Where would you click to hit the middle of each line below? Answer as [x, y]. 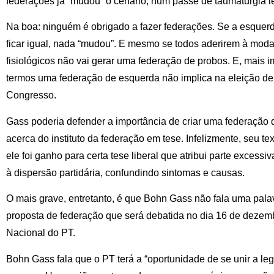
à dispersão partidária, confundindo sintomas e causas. [125, 172]
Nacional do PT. [41, 233]
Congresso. [31, 95]
